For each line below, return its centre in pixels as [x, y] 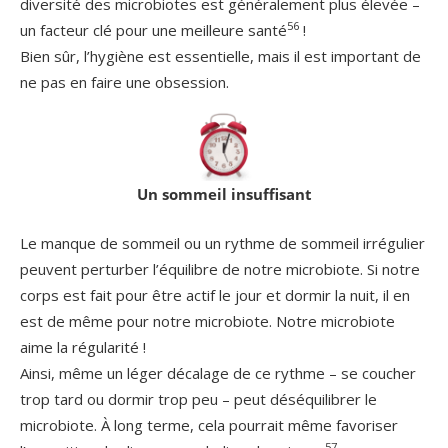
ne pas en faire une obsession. [124, 81]
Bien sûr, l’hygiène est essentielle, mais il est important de [220, 55]
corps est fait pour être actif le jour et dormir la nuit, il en [215, 294]
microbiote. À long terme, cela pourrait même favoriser [209, 424]
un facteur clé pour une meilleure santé [153, 29]
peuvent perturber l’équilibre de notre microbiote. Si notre [220, 268]
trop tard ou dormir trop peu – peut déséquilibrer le [198, 398]
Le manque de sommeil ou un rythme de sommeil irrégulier [222, 242]
